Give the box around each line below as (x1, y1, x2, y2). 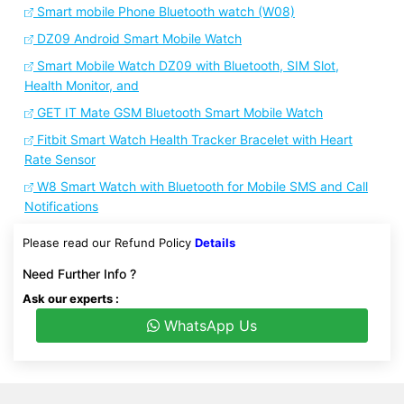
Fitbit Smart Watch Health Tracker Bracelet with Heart (33, 132, 353, 147)
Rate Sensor (24, 151, 96, 167)
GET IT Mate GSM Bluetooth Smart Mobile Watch (33, 105, 323, 120)
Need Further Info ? (23, 266, 136, 281)
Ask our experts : (23, 291, 119, 306)
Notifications (24, 198, 98, 214)
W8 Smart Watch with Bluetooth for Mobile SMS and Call (33, 179, 368, 194)
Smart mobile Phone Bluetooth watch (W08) (33, 4, 295, 19)
